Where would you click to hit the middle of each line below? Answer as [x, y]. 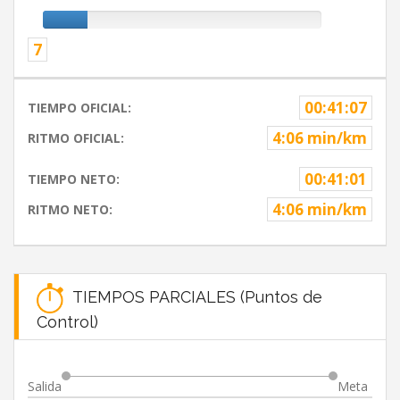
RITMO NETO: [70, 210]
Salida [45, 387]
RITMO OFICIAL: [76, 138]
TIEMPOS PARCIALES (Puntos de [193, 296]
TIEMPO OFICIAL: [79, 108]
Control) [67, 322]
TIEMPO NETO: [74, 179]
